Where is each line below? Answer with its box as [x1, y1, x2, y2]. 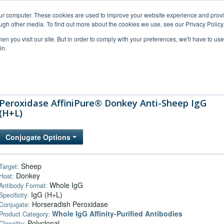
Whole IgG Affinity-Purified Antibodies [52, 208, 182, 218]
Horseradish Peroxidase [30, 199, 108, 209]
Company [166, 75, 193, 83]
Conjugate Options [5, 132, 72, 142]
